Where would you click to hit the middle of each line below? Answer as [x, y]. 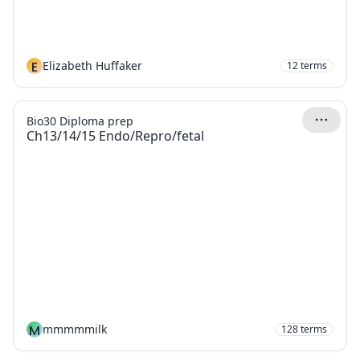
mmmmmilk [75, 329]
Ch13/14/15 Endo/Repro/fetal [115, 136]
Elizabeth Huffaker [92, 65]
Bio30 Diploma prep [80, 121]
